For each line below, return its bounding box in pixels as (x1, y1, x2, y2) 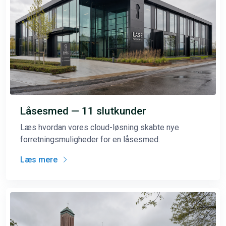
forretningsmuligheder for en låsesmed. (20, 134, 160, 144)
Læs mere (20, 154, 60, 164)
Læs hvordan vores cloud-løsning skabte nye (20, 122, 179, 132)
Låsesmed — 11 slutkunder (20, 104, 146, 117)
